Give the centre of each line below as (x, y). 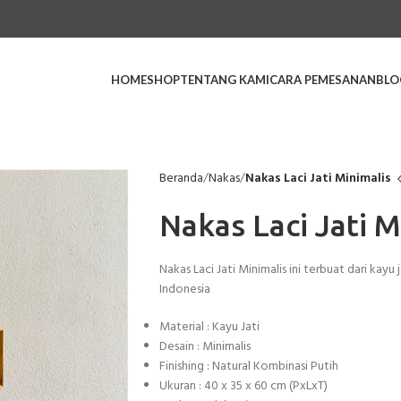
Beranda (181, 179)
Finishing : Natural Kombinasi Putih (248, 367)
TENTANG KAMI (225, 80)
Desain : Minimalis (205, 347)
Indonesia (184, 290)
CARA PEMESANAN (323, 80)
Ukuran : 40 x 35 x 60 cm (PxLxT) (243, 386)
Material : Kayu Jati (209, 327)
